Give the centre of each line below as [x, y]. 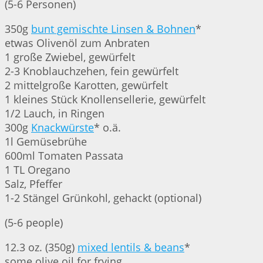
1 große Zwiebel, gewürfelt [70, 57]
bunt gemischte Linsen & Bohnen [113, 29]
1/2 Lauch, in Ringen [55, 114]
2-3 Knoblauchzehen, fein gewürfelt [92, 71]
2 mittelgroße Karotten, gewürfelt [86, 85]
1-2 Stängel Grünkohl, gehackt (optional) [103, 198]
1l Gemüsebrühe [46, 142]
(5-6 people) [34, 223]
